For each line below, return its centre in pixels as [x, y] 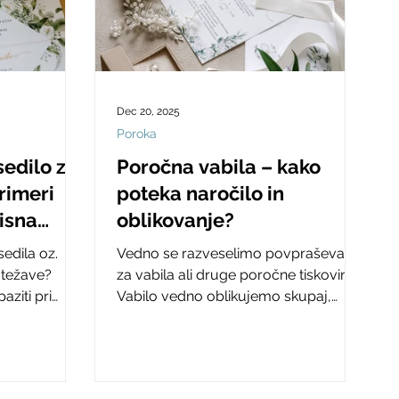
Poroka [137, 133]
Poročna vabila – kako [219, 166]
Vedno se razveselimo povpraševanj [236, 253]
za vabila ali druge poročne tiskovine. [238, 274]
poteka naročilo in [200, 193]
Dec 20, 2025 [148, 111]
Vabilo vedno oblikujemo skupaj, [224, 296]
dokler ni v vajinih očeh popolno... [225, 317]
